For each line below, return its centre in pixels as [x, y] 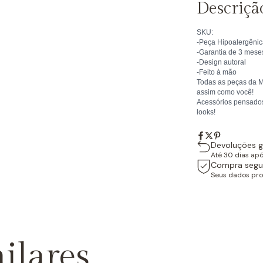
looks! [206, 112]
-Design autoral [221, 62]
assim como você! [225, 92]
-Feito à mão [216, 72]
